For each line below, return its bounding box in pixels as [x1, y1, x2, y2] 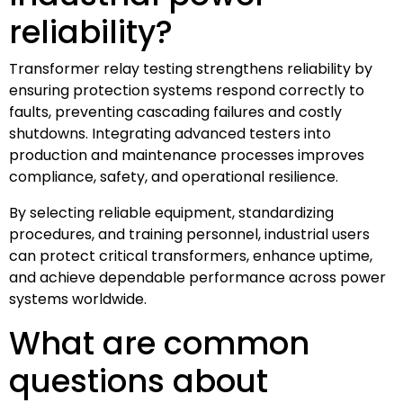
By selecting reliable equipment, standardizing [9, 201, 334, 223]
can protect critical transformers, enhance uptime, [9, 245, 372, 266]
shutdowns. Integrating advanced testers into [9, 122, 331, 144]
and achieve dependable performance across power [9, 266, 386, 288]
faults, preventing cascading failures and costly [9, 101, 342, 122]
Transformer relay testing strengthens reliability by [9, 58, 372, 79]
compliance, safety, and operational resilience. [9, 166, 338, 187]
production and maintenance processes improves [9, 144, 364, 166]
